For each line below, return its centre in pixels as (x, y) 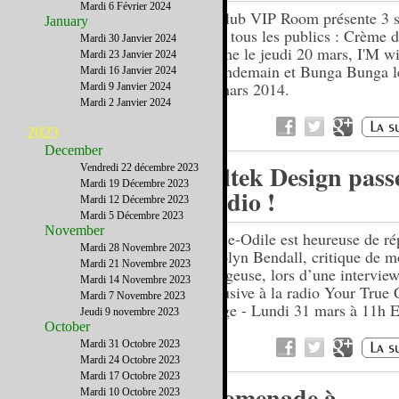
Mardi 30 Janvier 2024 (128, 38)
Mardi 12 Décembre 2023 (134, 199)
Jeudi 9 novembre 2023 (130, 312)
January (66, 21)
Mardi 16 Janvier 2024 (128, 70)
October (67, 326)
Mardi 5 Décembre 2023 (132, 216)
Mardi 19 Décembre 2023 (134, 183)
